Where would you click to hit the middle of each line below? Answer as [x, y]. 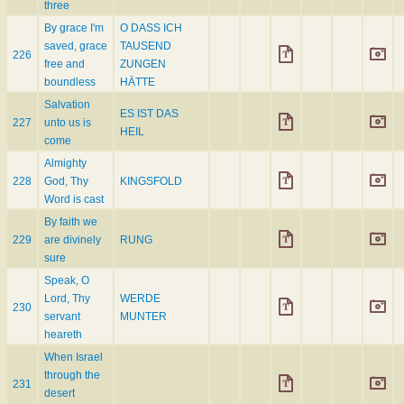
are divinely [73, 240]
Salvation [67, 105]
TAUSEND [146, 46]
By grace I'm [74, 28]
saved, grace [76, 46]
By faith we [71, 222]
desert [60, 394]
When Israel [73, 358]
